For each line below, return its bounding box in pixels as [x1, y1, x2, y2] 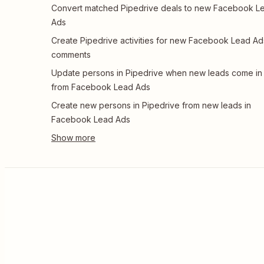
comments [51, 49, 91, 60]
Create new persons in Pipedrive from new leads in [51, 100, 251, 110]
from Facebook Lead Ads [51, 82, 150, 92]
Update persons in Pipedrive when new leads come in [51, 68, 262, 78]
